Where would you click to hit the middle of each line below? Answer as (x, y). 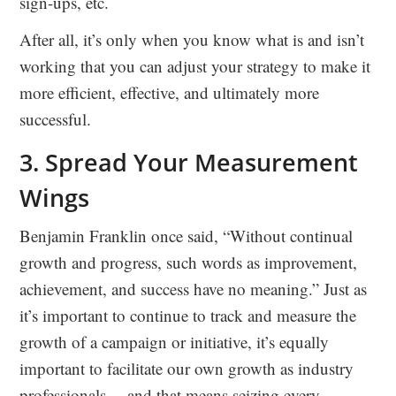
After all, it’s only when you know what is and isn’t (192, 39)
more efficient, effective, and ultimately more (170, 92)
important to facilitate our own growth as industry (187, 368)
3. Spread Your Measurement (189, 162)
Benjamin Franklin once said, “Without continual (187, 235)
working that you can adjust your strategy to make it (195, 65)
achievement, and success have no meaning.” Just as (194, 288)
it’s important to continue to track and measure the (188, 315)
